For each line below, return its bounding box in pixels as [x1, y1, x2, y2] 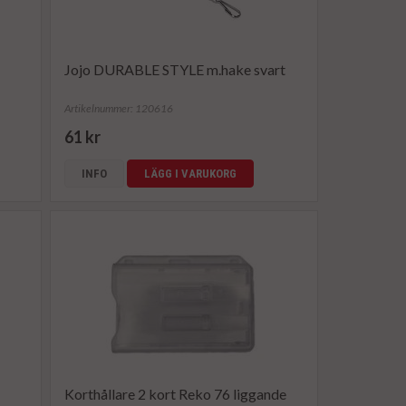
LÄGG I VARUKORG [144, 167, 237, 181]
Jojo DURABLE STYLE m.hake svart [64, 61, 286, 79]
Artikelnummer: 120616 [64, 101, 174, 116]
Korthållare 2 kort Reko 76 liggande [64, 385, 287, 403]
